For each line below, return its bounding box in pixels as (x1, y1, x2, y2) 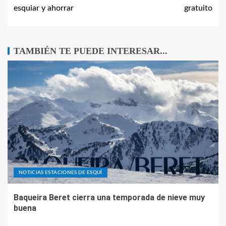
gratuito (184, 4, 212, 12)
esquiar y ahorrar (14, 4, 74, 12)
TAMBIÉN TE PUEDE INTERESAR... (14, 46, 167, 56)
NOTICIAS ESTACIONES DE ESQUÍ (19, 170, 102, 175)
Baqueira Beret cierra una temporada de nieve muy (14, 193, 205, 202)
